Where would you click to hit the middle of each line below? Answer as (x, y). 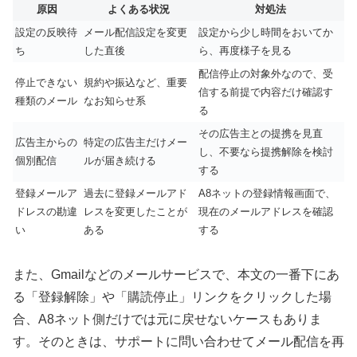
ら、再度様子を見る (245, 50)
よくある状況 (139, 9)
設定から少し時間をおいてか (266, 32)
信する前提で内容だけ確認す (266, 92)
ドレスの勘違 (46, 211)
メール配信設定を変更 (135, 32)
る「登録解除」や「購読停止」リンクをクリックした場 (172, 297)
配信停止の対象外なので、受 (266, 73)
